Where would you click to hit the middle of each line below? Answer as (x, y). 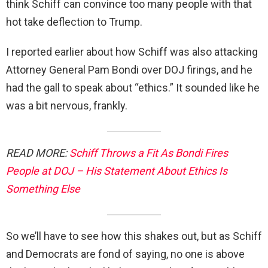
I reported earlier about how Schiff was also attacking (132, 51)
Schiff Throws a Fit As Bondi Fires (149, 153)
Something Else (43, 188)
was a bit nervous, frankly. (68, 105)
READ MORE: (38, 153)
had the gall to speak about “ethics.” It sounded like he (133, 87)
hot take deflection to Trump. (74, 22)
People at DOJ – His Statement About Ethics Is (117, 170)
